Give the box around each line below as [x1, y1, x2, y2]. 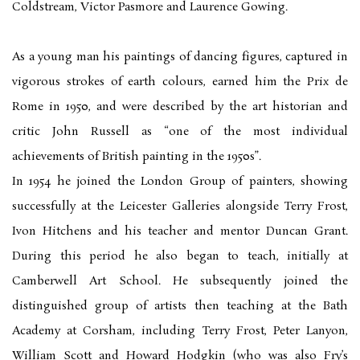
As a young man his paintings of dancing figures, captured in [12, 49, 348, 66]
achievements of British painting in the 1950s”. [12, 149, 261, 166]
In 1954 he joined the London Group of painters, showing [12, 174, 348, 190]
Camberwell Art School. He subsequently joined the [12, 273, 348, 290]
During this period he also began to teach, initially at [12, 248, 348, 265]
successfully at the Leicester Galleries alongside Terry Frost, [12, 198, 348, 215]
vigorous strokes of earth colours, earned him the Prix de [12, 74, 348, 91]
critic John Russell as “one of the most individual [12, 124, 348, 141]
